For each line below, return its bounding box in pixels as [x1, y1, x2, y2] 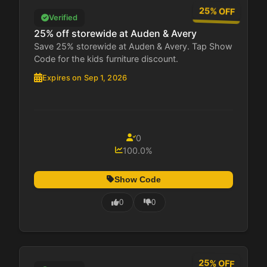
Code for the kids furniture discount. [34, 53, 178, 64]
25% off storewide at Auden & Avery [34, 27, 197, 39]
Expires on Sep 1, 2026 [42, 73, 127, 82]
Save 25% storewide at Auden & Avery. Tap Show [34, 41, 232, 51]
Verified [49, 13, 77, 23]
